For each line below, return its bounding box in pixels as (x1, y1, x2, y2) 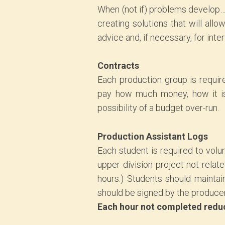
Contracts (97, 60, 140, 71)
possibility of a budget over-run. (97, 102, 219, 114)
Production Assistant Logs (97, 131, 208, 142)
